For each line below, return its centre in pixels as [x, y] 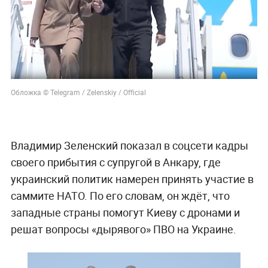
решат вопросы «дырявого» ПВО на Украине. [123, 229]
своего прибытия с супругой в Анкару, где [115, 162]
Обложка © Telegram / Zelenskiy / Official [78, 92]
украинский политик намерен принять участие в [132, 179]
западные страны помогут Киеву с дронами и [125, 212]
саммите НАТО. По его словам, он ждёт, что [120, 195]
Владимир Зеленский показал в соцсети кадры [129, 145]
